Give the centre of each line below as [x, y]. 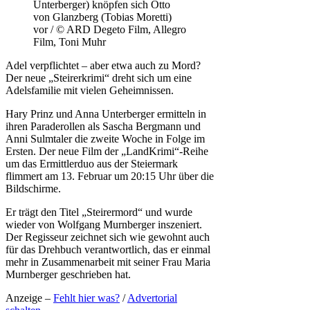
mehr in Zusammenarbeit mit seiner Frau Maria [108, 262]
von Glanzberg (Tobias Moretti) [102, 17]
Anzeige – [29, 298]
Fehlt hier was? [86, 298]
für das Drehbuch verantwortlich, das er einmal [108, 249]
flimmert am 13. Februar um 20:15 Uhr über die [110, 176]
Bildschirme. [33, 188]
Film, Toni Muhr [70, 42]
